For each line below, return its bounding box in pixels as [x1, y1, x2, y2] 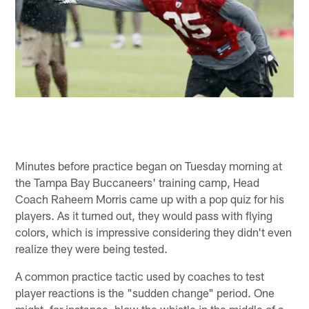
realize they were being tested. [15, 241, 168, 255]
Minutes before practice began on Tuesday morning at [15, 158, 283, 172]
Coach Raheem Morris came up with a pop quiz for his [15, 191, 285, 206]
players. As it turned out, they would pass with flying [15, 208, 273, 222]
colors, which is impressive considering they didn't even [15, 224, 292, 239]
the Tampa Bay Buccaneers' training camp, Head [15, 175, 260, 189]
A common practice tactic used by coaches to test [15, 268, 265, 283]
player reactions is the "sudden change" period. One [15, 285, 275, 299]
